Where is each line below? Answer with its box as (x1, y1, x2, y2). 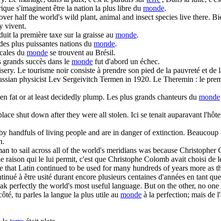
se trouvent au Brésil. (48, 48, 115, 57)
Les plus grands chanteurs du (107, 92, 199, 101)
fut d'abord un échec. (93, 57, 160, 66)
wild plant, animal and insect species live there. (63, 12, 210, 21)
